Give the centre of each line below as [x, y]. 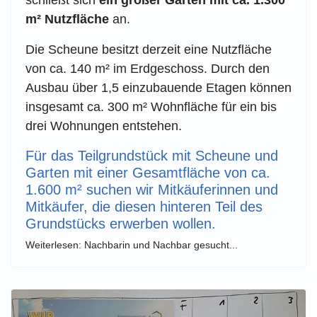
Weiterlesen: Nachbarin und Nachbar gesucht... [132, 244]
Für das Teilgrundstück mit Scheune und [152, 155]
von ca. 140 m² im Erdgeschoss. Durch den [148, 68]
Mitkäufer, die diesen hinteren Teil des [144, 206]
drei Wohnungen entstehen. [104, 126]
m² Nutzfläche [67, 19]
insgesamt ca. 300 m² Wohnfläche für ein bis [151, 106]
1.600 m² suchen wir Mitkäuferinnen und [152, 189]
